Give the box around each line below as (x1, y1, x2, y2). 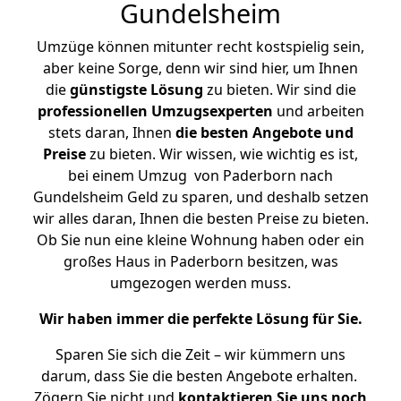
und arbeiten (272, 101, 364, 121)
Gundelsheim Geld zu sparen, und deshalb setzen (32, 187, 369, 207)
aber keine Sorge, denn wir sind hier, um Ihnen (43, 58, 358, 78)
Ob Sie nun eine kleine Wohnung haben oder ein (37, 230, 364, 250)
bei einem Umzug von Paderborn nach (68, 166, 333, 185)
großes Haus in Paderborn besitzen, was (63, 252, 338, 271)
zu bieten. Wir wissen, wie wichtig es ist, (86, 144, 358, 164)
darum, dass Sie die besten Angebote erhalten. (40, 366, 361, 386)
